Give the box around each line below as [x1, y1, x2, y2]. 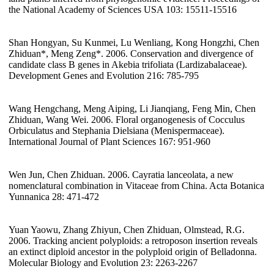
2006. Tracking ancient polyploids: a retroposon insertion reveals [9, 235, 257, 246]
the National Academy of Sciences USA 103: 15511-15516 [9, 4, 237, 15]
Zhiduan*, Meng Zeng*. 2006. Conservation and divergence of [9, 48, 253, 59]
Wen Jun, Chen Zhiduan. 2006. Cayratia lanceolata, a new [9, 169, 234, 180]
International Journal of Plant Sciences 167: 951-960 [9, 136, 210, 147]
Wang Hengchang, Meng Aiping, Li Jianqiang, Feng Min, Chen [9, 103, 256, 114]
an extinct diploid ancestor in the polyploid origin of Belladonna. [9, 246, 257, 257]
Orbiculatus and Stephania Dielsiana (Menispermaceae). [9, 125, 224, 136]
